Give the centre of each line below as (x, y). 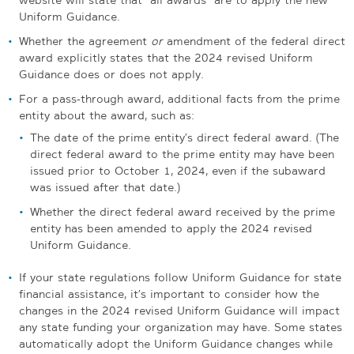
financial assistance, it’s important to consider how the (169, 294)
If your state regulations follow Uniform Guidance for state (180, 277)
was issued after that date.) (105, 187)
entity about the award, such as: (107, 115)
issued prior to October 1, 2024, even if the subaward (178, 170)
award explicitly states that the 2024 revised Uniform (166, 57)
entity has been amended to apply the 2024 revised (171, 228)
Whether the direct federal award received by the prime (183, 211)
